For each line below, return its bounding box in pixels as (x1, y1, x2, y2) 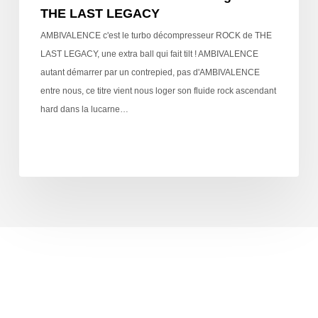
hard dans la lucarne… (40, 104, 128, 114)
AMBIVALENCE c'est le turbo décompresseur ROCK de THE (40, 30, 272, 40)
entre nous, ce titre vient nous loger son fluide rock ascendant (40, 85, 276, 96)
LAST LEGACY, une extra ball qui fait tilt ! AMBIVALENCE (40, 48, 258, 59)
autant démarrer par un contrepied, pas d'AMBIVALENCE (40, 67, 260, 77)
